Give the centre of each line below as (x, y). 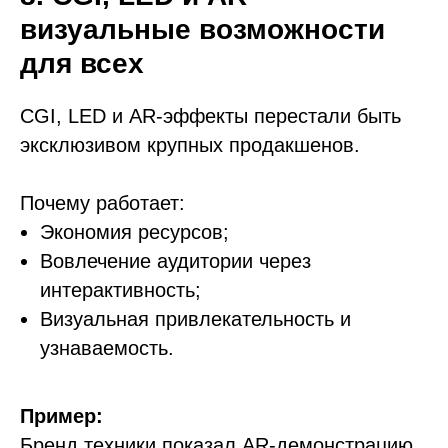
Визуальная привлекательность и (195, 319)
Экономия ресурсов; (134, 232)
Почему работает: (102, 203)
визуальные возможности (202, 29)
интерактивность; (120, 290)
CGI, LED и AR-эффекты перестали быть (210, 116)
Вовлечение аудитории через (175, 261)
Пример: (61, 416)
